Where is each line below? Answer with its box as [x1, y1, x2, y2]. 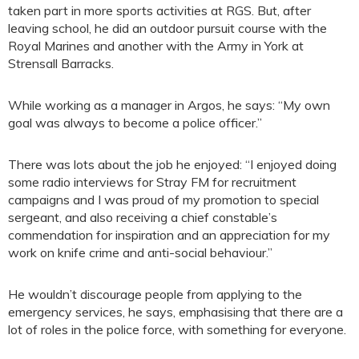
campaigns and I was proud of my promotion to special [8, 191, 319, 208]
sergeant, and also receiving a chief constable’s [8, 208, 277, 225]
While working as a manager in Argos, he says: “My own [8, 96, 330, 113]
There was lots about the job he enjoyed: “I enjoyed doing [8, 155, 337, 172]
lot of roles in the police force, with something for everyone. [8, 321, 346, 337]
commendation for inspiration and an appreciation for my [8, 226, 330, 243]
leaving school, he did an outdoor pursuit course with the [8, 19, 327, 36]
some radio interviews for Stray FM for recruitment [8, 173, 296, 190]
